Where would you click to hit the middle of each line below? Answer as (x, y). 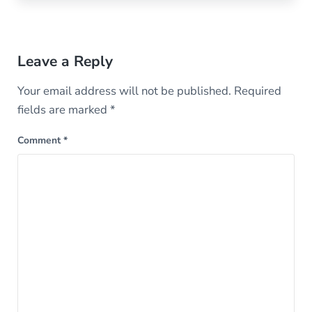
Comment (40, 140)
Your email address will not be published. (124, 91)
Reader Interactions (91, 36)
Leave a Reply (65, 61)
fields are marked (63, 109)
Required (257, 91)
